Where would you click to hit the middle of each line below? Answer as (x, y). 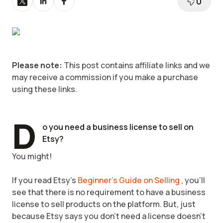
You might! (32, 156)
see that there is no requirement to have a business (109, 192)
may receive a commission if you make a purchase (105, 77)
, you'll (193, 180)
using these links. (45, 89)
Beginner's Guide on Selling (129, 180)
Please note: (37, 65)
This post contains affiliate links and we (136, 65)
